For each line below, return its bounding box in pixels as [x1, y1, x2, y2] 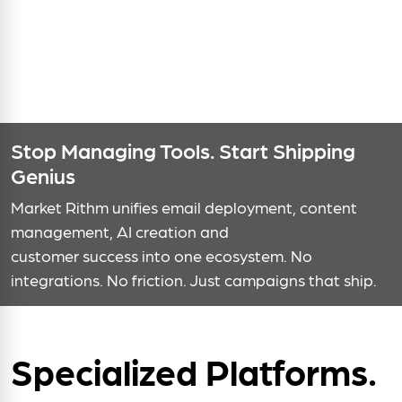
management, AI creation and [11, 221, 229, 240]
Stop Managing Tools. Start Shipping [11, 136, 355, 162]
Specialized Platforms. [11, 348, 377, 392]
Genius [11, 162, 75, 188]
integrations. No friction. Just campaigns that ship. [11, 269, 377, 289]
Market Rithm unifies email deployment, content [11, 197, 357, 216]
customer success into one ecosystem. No [11, 245, 312, 265]
